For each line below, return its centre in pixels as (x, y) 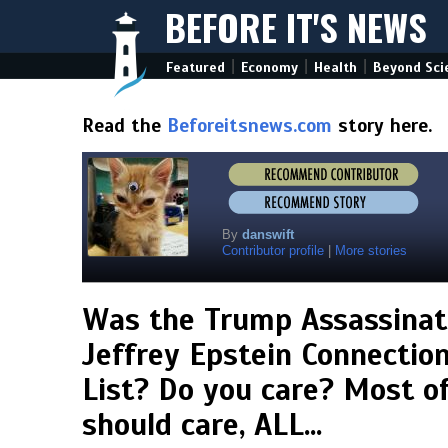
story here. (382, 125)
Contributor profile (273, 250)
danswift (268, 234)
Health (335, 67)
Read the (124, 125)
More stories (371, 250)
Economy (269, 67)
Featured (195, 67)
